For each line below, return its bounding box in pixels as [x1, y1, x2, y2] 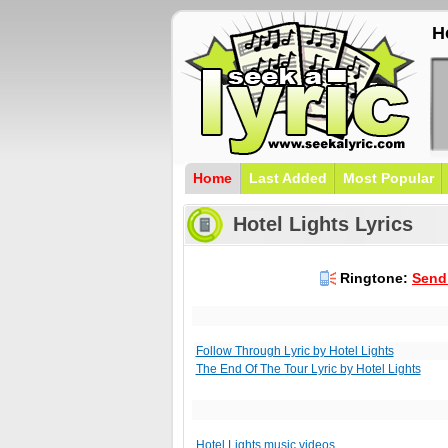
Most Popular [342, 170, 434, 186]
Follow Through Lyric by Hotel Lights [195, 344, 394, 358]
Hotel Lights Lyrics [232, 213, 413, 235]
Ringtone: [336, 270, 412, 286]
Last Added [248, 170, 327, 186]
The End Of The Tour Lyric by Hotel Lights [195, 362, 421, 376]
